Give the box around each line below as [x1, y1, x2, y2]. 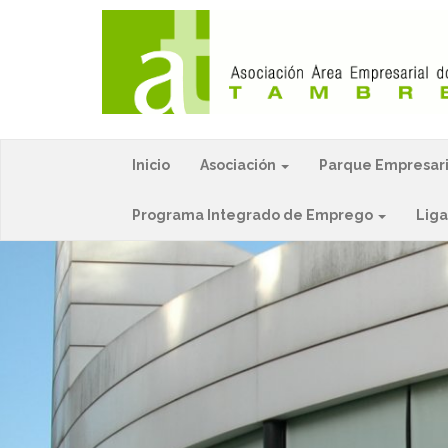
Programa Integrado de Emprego [132, 207, 376, 224]
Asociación [200, 157, 279, 174]
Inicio [132, 157, 170, 174]
